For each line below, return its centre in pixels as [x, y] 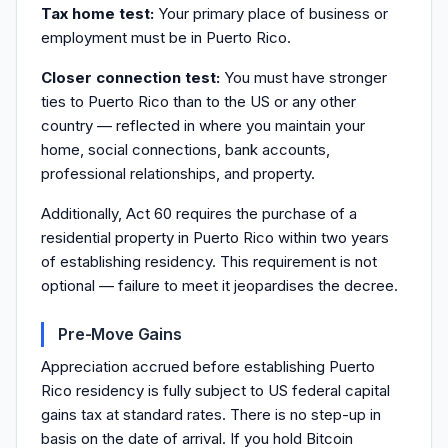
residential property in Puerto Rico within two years [215, 237]
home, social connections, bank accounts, [185, 149]
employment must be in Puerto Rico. [166, 37]
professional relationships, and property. [178, 173]
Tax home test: [97, 13]
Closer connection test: [130, 77]
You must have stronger [303, 77]
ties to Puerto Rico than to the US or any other [198, 101]
